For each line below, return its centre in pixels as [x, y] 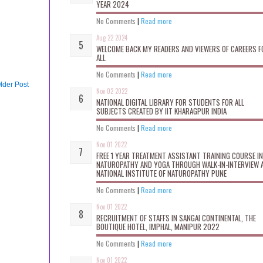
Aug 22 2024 [112, 37]
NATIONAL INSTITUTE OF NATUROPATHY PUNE [161, 173]
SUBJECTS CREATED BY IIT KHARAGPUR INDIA [161, 111]
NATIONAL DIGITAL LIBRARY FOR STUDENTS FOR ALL [170, 102]
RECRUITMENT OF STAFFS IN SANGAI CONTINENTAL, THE [176, 218]
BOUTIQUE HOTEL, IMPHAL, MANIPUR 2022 [158, 226]
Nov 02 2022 [112, 91]
